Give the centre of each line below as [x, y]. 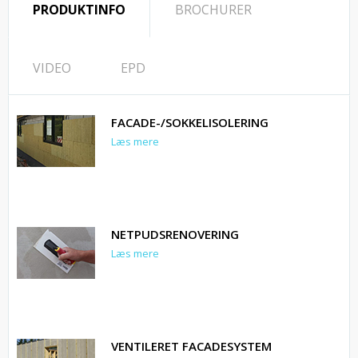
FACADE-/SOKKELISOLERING [190, 123]
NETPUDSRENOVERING [175, 235]
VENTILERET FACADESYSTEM [191, 346]
